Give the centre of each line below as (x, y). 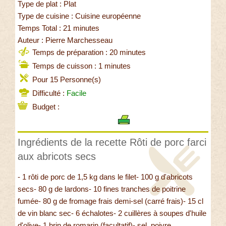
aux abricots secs (57, 157)
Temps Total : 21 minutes (59, 28)
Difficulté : (48, 93)
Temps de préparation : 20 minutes (88, 52)
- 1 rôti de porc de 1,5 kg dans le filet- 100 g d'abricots (105, 177)
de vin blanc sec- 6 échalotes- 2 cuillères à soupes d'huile (112, 213)
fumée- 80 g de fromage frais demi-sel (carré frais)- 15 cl (110, 201)
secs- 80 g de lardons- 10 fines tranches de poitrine (102, 189)
